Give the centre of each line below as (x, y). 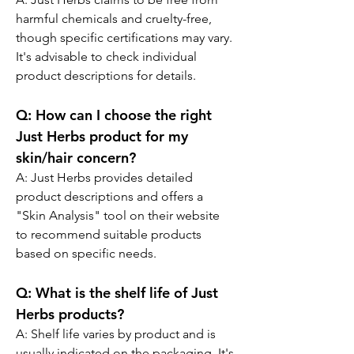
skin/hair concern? (76, 158)
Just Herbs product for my (104, 136)
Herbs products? (70, 314)
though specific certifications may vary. (126, 38)
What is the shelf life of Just (127, 293)
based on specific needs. (86, 253)
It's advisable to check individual (108, 56)
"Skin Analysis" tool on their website (119, 215)
